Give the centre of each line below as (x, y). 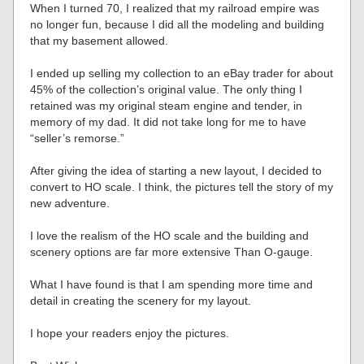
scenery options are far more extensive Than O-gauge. (172, 252)
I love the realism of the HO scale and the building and (170, 236)
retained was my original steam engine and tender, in (167, 106)
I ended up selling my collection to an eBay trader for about (182, 73)
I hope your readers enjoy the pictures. (130, 333)
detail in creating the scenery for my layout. (141, 301)
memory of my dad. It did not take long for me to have (169, 122)
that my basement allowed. (100, 41)
